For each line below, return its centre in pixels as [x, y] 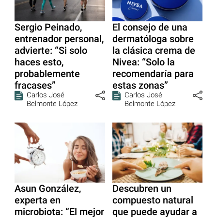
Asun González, [48, 189]
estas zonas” [140, 85]
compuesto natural [153, 200]
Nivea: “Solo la [143, 62]
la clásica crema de [154, 50]
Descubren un [142, 189]
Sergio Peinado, [48, 27]
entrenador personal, [59, 39]
